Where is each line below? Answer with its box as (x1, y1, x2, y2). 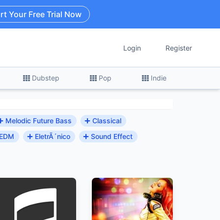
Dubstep (32, 73, 60, 82)
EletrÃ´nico (35, 132, 70, 140)
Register (165, 43, 192, 52)
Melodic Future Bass (5, 116, 72, 125)
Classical (92, 116, 121, 125)
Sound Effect (91, 132, 133, 140)
